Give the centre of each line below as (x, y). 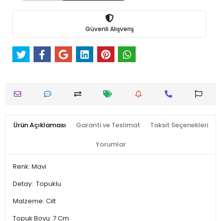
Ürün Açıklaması (39, 125)
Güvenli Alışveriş (109, 29)
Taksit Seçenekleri (179, 125)
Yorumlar (110, 144)
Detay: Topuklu (37, 184)
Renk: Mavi (30, 166)
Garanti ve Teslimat (108, 125)
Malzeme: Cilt (34, 201)
